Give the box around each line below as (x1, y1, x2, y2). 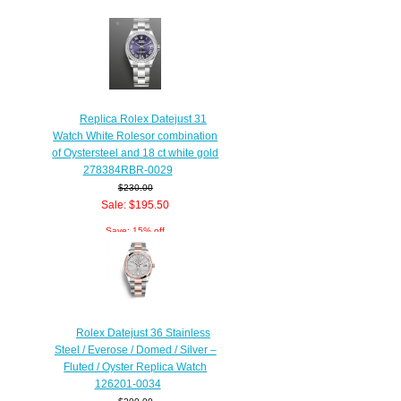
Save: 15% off (106, 225, 166, 235)
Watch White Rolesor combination (53, 129, 218, 141)
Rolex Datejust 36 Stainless (75, 326, 210, 338)
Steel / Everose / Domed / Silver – (54, 343, 217, 355)
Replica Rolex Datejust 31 (79, 112, 207, 124)
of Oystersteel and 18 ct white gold (52, 146, 219, 158)
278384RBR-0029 (82, 163, 173, 175)
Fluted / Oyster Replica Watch (64, 360, 208, 372)
